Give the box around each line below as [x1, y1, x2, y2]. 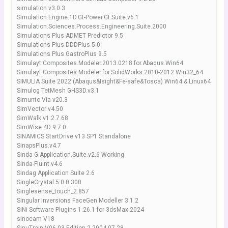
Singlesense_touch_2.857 [16, 188, 89, 195]
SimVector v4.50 [16, 105, 63, 112]
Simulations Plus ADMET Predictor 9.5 [16, 32, 123, 39]
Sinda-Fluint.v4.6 [16, 160, 63, 167]
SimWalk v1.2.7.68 [16, 115, 68, 122]
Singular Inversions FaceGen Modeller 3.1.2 [16, 197, 138, 204]
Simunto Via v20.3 [16, 96, 68, 103]
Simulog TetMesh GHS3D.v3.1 [16, 87, 99, 94]
